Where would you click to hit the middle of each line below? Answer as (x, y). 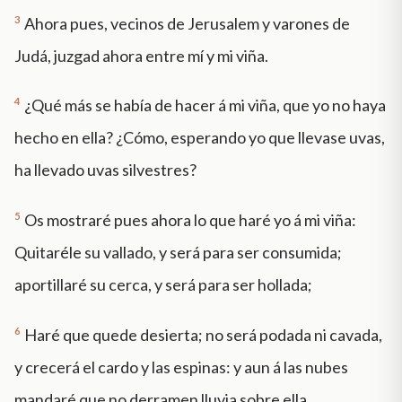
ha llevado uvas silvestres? (105, 170)
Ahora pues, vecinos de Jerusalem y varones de (187, 23)
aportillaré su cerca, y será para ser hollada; (163, 285)
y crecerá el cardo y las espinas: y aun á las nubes (181, 367)
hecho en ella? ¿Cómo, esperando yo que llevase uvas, (200, 138)
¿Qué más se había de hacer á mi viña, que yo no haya (205, 105)
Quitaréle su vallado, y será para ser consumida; (178, 253)
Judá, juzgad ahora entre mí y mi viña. (141, 55)
